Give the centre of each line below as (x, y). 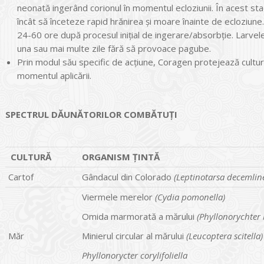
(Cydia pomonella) (190, 197)
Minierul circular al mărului (134, 235)
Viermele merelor (118, 197)
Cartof (21, 176)
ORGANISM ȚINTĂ (121, 156)
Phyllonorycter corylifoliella (135, 255)
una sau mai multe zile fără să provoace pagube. (114, 48)
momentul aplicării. (54, 75)
